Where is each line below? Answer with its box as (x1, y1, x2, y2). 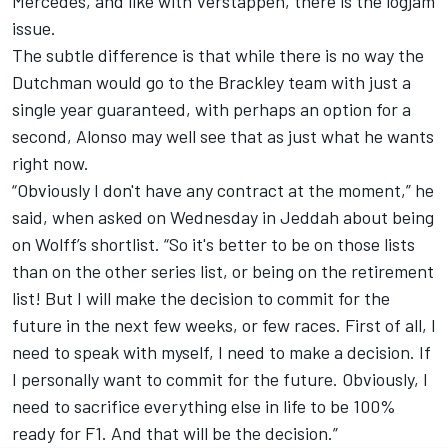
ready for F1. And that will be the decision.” (12, 421, 338, 444)
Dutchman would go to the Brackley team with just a (12, 70, 411, 93)
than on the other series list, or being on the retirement (12, 259, 434, 282)
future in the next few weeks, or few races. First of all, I (12, 313, 436, 336)
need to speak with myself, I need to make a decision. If (12, 340, 431, 363)
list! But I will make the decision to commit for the (12, 286, 390, 309)
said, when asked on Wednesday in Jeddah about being (12, 205, 434, 228)
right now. (12, 151, 89, 174)
